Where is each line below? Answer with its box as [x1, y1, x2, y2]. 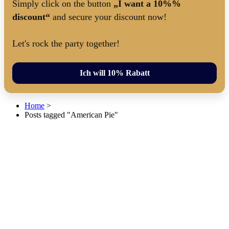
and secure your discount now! [50, 11, 167, 22]
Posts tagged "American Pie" [25, 110, 118, 119]
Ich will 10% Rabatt [79, 68, 150, 77]
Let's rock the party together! [12, 38, 120, 49]
